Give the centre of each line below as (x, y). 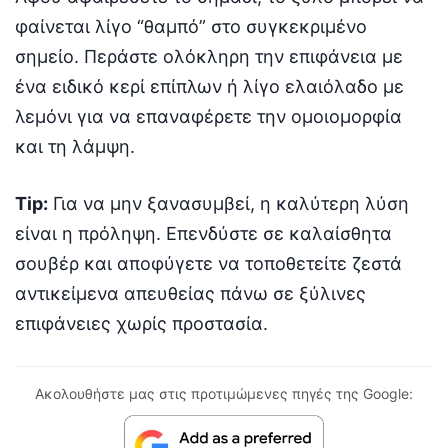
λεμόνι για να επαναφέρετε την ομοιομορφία (208, 116)
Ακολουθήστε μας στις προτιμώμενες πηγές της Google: (224, 393)
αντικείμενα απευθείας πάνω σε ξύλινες (190, 293)
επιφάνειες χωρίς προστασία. (141, 323)
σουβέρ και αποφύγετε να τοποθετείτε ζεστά (208, 263)
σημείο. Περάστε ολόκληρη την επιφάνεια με (209, 56)
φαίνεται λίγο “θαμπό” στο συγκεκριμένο (191, 26)
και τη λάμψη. (75, 146)
